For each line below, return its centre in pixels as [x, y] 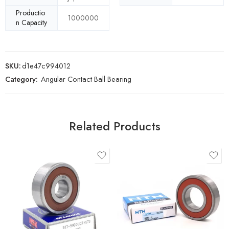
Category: [21, 79]
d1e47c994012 [46, 66]
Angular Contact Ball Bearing [86, 79]
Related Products [114, 127]
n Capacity [31, 23]
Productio [30, 13]
